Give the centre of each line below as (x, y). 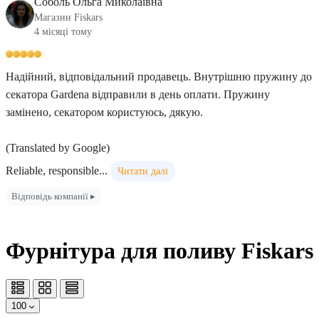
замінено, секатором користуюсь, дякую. (104, 112)
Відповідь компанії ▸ (53, 196)
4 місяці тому (63, 32)
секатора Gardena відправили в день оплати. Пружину (138, 94)
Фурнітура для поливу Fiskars (159, 251)
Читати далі (143, 171)
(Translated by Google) (58, 148)
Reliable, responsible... (57, 171)
